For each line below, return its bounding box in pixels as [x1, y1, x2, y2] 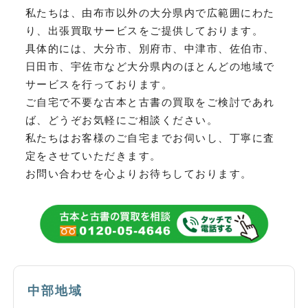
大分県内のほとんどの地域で [127, 60, 275, 72]
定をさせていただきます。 [25, 149, 162, 162]
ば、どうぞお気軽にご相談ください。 [25, 113, 219, 126]
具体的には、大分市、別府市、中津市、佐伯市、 [25, 42, 275, 54]
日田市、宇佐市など [25, 60, 128, 72]
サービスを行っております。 [25, 78, 173, 90]
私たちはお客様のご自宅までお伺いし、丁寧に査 [25, 131, 275, 144]
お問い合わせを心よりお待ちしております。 [25, 167, 252, 179]
